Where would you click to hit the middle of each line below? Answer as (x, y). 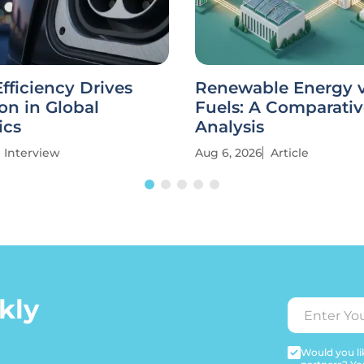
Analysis (230, 127)
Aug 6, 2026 (229, 153)
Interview (32, 153)
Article (290, 153)
